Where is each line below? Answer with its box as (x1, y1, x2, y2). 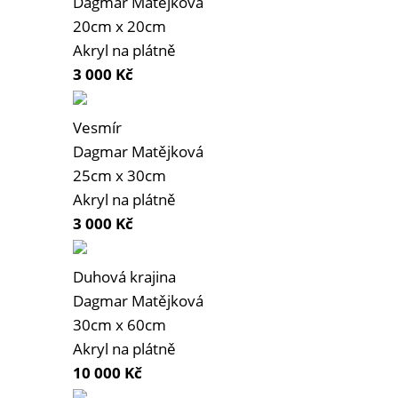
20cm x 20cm (73, 16, 166, 37)
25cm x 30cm (73, 165, 166, 187)
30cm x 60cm (73, 314, 166, 336)
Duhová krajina (73, 267, 176, 288)
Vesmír (73, 117, 122, 139)
